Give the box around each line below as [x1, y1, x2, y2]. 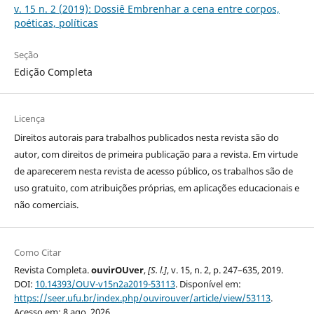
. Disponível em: [175, 278, 241, 291]
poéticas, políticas [13, 16, 98, 30]
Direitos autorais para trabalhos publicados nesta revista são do [13, 131, 279, 144]
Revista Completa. [13, 264, 91, 277]
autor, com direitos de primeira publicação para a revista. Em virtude [13, 148, 298, 161]
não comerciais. [13, 198, 78, 212]
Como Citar [13, 246, 61, 259]
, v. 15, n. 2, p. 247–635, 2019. [166, 264, 283, 277]
